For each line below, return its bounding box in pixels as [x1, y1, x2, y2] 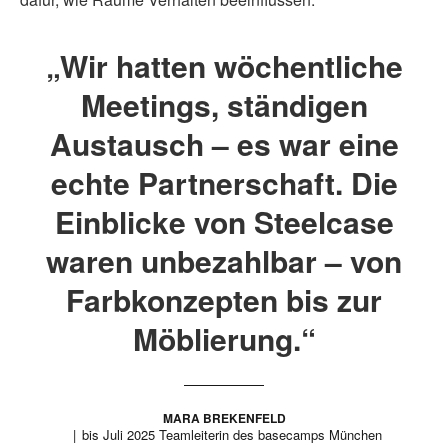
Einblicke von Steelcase [54, 199, 394, 243]
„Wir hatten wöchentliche [45, 43, 403, 87]
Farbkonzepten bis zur [66, 277, 382, 321]
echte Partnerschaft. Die [50, 160, 398, 204]
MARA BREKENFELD [162, 408, 286, 427]
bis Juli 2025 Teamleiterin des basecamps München [82, 424, 382, 444]
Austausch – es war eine [49, 121, 399, 165]
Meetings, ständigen [80, 82, 368, 126]
